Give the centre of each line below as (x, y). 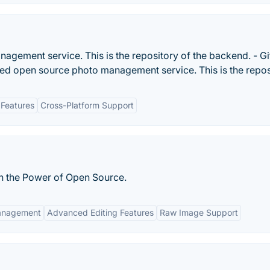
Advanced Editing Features (100, 212)
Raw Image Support (199, 212)
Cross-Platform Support (87, 105)
